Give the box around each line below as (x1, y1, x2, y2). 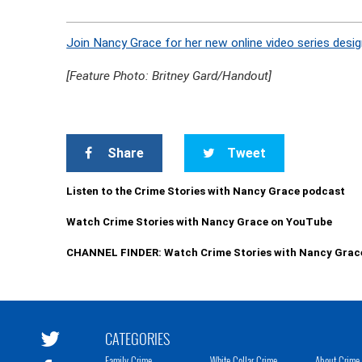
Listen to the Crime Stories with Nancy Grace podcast (66, 185, 346, 197)
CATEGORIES (105, 328, 170, 349)
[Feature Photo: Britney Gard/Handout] (66, 69, 272, 83)
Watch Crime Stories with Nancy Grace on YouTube (66, 216, 333, 228)
